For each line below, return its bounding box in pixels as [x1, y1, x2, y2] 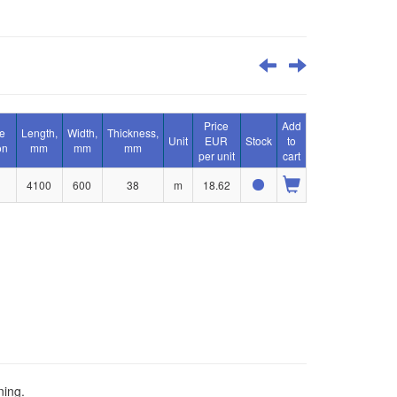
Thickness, [106, 125, 159, 140]
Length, [20, 125, 58, 140]
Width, [66, 125, 97, 140]
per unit [198, 148, 235, 163]
